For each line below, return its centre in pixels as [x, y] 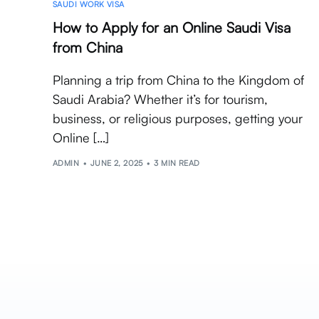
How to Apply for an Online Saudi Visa [172, 28]
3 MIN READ [177, 163]
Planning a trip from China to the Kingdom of [178, 80]
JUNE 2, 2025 [116, 163]
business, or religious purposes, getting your [178, 119]
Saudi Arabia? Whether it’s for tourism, [160, 99]
